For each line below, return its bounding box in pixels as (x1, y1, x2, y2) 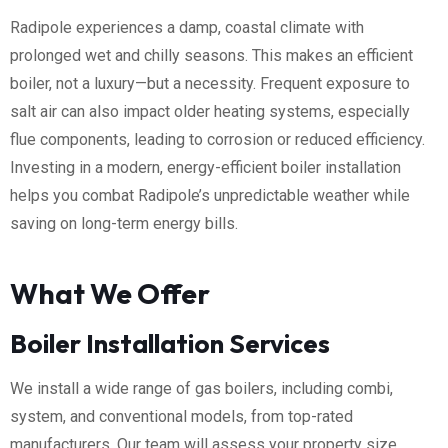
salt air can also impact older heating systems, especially (10, 101, 410, 121)
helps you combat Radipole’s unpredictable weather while (10, 185, 410, 205)
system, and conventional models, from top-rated (10, 406, 353, 426)
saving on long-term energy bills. (10, 213, 238, 233)
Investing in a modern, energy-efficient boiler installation (10, 157, 401, 177)
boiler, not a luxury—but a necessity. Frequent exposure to (10, 73, 410, 93)
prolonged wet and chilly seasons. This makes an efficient (10, 45, 413, 65)
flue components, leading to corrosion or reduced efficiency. (10, 129, 425, 149)
